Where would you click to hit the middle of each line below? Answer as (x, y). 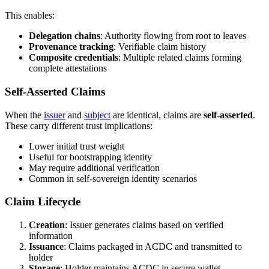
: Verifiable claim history (160, 47)
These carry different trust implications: (79, 125)
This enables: (30, 16)
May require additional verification (94, 168)
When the (24, 115)
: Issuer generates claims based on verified (144, 225)
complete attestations (68, 68)
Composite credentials (74, 58)
